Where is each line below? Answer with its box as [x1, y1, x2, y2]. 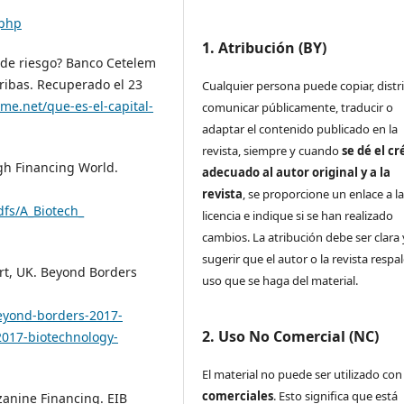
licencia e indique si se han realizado [202, 207, 394, 224]
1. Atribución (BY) [202, 37, 327, 58]
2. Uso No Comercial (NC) [202, 326, 380, 346]
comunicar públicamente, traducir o [202, 98, 394, 115]
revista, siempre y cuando [202, 142, 343, 159]
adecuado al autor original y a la [202, 163, 391, 180]
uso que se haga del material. [202, 271, 359, 289]
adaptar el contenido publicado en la [202, 120, 399, 137]
